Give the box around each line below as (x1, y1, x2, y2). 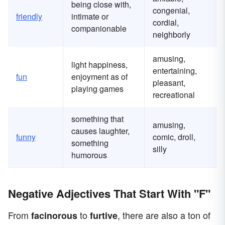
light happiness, (71, 59, 128, 71)
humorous (71, 149, 107, 161)
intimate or (71, 11, 108, 23)
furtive (90, 209, 118, 222)
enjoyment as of (71, 71, 128, 83)
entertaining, (153, 65, 197, 77)
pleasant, (153, 77, 185, 89)
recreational (153, 89, 195, 101)
